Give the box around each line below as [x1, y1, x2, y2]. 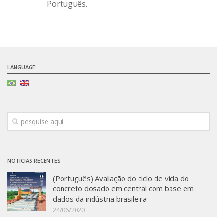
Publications [10, 39, 53, 49]
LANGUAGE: [7, 63, 37, 71]
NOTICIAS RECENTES [7, 157, 61, 165]
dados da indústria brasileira [53, 194, 147, 204]
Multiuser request [10, 21, 73, 31]
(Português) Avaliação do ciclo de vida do [53, 173, 189, 184]
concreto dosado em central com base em [53, 184, 194, 194]
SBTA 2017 [27, 4, 58, 14]
